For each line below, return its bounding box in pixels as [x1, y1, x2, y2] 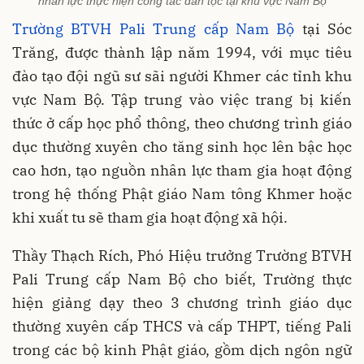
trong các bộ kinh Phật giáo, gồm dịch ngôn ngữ [12, 340, 352, 359]
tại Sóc [294, 19, 352, 38]
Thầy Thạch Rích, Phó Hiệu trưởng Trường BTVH [12, 245, 352, 265]
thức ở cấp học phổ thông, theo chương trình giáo [12, 113, 352, 132]
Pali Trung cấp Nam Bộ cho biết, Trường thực [12, 269, 352, 288]
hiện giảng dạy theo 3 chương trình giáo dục [12, 292, 352, 312]
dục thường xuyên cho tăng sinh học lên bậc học [12, 136, 352, 156]
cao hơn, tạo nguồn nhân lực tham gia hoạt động [12, 160, 352, 180]
